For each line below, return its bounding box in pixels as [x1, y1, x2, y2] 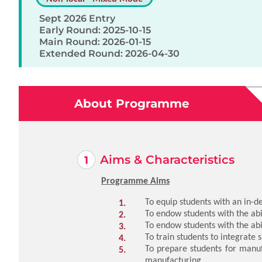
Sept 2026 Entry [39, 13, 115, 24]
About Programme [74, 96, 189, 111]
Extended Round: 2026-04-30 [39, 48, 180, 59]
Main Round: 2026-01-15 [39, 36, 151, 47]
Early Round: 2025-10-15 [39, 25, 151, 36]
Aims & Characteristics [100, 153, 235, 167]
